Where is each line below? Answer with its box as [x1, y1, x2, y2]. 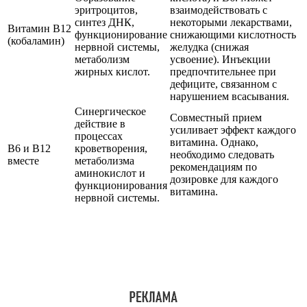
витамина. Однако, [170, 136, 258, 149]
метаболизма [75, 155, 134, 167]
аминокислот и [75, 167, 145, 180]
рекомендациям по [170, 161, 257, 173]
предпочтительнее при [170, 66, 276, 78]
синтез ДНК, [75, 16, 134, 29]
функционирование [75, 29, 167, 41]
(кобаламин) [8, 35, 64, 47]
